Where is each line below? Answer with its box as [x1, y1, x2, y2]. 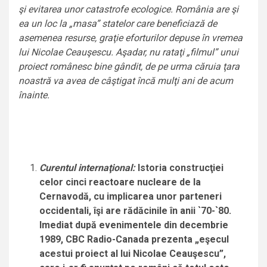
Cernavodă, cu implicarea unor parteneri [39, 191, 222, 203]
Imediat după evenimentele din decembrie [39, 219, 228, 231]
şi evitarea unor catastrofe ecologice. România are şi [18, 4, 238, 15]
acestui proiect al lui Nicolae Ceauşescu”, [39, 248, 226, 260]
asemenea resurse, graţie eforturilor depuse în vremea [18, 32, 243, 44]
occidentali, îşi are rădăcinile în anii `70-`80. [39, 205, 231, 217]
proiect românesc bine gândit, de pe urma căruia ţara [18, 61, 240, 73]
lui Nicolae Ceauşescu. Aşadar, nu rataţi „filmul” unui [18, 46, 238, 58]
